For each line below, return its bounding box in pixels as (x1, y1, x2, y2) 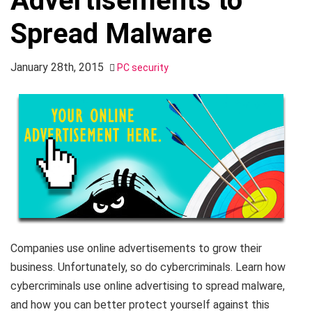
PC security (117, 62, 169, 73)
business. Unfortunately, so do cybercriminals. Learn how (10, 260, 286, 274)
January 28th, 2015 (10, 61, 104, 74)
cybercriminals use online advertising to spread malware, (10, 279, 285, 292)
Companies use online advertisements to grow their (10, 242, 262, 255)
